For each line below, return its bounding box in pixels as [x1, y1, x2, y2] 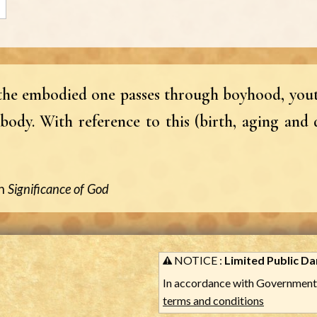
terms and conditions [163, 293, 264, 307]
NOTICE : [172, 253, 224, 267]
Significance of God [8, 180, 109, 197]
